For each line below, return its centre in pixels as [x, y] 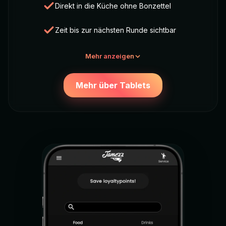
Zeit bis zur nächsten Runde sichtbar [115, 30]
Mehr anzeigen [109, 56]
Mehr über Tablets [113, 86]
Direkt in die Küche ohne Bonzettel [113, 6]
